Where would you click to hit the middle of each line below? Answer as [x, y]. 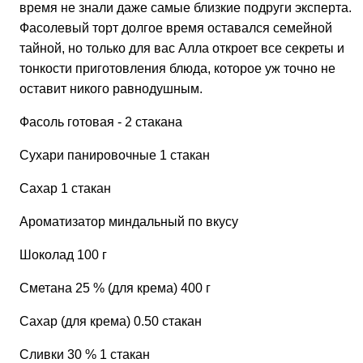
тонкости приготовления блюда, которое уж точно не [177, 68]
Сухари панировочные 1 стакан [115, 155]
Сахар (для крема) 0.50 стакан [111, 321]
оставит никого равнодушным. [111, 88]
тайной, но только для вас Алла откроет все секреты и [182, 48]
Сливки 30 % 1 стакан [85, 354]
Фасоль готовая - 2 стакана [101, 122]
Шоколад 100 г [63, 254]
